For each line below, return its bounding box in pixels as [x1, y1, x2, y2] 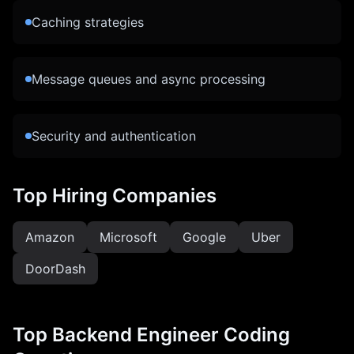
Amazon [25, 229, 74, 245]
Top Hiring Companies [13, 184, 217, 207]
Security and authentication [32, 128, 196, 144]
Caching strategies [32, 14, 144, 30]
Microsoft [100, 229, 157, 245]
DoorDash [25, 261, 85, 277]
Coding [219, 323, 290, 346]
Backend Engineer [52, 323, 219, 346]
